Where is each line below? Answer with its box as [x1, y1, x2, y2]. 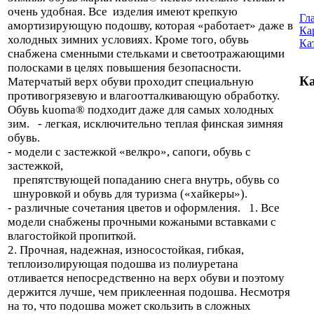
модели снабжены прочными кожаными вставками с [8, 214, 276, 228]
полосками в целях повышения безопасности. [8, 60, 241, 74]
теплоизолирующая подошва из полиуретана [8, 257, 238, 271]
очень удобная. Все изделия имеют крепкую [8, 4, 238, 18]
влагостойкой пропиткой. [8, 228, 136, 243]
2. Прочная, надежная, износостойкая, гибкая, [8, 243, 244, 257]
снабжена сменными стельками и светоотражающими [8, 46, 285, 60]
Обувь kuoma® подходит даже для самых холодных [8, 102, 274, 116]
